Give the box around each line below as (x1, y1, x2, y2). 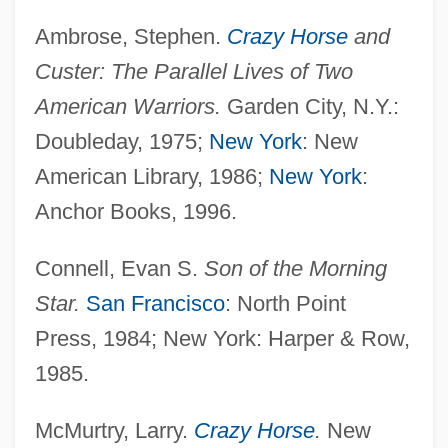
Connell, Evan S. (34, 255, 204, 281)
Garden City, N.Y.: (220, 93, 399, 119)
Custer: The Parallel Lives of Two (34, 58, 353, 84)
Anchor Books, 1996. (34, 198, 237, 224)
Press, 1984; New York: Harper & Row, (34, 325, 410, 351)
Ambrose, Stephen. (34, 23, 227, 49)
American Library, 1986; (34, 163, 269, 189)
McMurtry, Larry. (34, 417, 194, 443)
